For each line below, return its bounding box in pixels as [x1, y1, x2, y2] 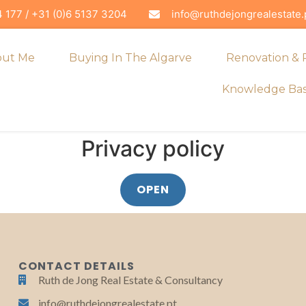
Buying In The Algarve [69, 51, 193, 64]
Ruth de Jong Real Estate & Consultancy [38, 273, 223, 286]
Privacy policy [81, 135, 225, 162]
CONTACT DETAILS [18, 258, 135, 274]
